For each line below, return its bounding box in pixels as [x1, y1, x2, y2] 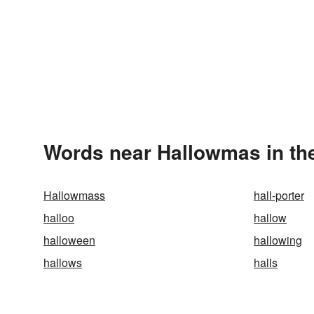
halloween [43, 232, 95, 248]
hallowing [254, 232, 302, 248]
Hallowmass [43, 187, 105, 203]
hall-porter [254, 187, 304, 203]
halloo [43, 210, 74, 226]
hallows [43, 254, 82, 271]
